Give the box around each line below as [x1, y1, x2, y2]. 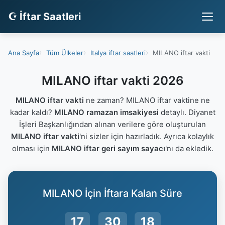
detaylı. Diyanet [158, 107, 215, 117]
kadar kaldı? [10, 107, 54, 117]
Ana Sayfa [8, 48, 39, 57]
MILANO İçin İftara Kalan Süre [43, 187, 182, 199]
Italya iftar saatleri [90, 48, 146, 57]
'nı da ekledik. [165, 144, 213, 153]
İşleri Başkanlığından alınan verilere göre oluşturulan [19, 120, 206, 129]
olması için [12, 144, 52, 153]
